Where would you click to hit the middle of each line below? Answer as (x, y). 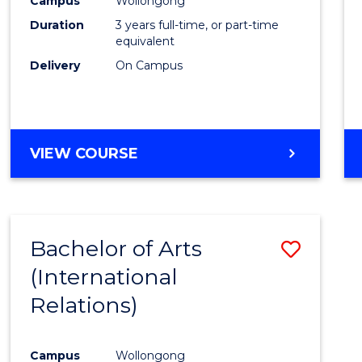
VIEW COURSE (84, 153)
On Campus (149, 65)
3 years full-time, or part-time (198, 25)
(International (104, 276)
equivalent (145, 41)
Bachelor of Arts (116, 248)
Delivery (55, 65)
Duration (57, 25)
